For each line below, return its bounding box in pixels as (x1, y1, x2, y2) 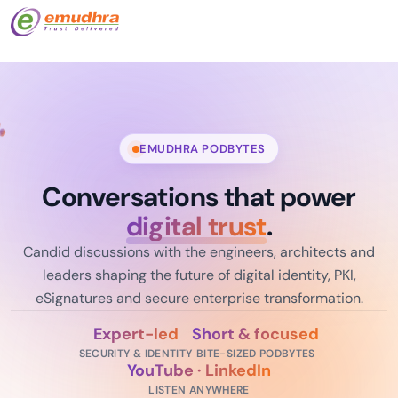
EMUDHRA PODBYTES (139, 141, 266, 157)
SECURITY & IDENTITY (78, 346, 193, 362)
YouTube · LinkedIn (127, 360, 271, 382)
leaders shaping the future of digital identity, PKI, (42, 266, 356, 285)
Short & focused (192, 323, 320, 346)
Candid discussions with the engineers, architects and (23, 243, 375, 262)
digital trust (125, 209, 267, 244)
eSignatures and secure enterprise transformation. (35, 289, 363, 308)
